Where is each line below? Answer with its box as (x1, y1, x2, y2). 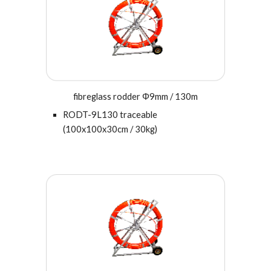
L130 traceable (97, 109, 158, 120)
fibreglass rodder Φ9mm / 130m (73, 91, 198, 102)
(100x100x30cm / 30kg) (63, 124, 158, 134)
